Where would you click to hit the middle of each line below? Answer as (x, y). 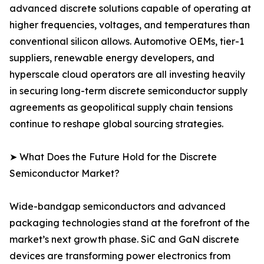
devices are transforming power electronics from (120, 256)
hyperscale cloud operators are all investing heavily (127, 75)
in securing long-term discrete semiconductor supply (128, 91)
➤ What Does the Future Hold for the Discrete (113, 157)
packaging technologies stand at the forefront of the (130, 223)
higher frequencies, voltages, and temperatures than (130, 25)
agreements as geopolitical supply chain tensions (121, 108)
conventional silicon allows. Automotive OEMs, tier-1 (127, 42)
